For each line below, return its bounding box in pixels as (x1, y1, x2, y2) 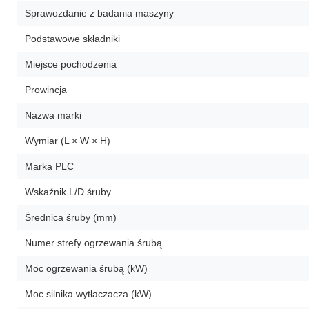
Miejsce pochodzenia (25, 58, 117, 70)
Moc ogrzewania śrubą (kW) (25, 262, 148, 274)
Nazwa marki (25, 109, 81, 121)
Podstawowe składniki (25, 32, 120, 44)
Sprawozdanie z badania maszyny (25, 7, 174, 19)
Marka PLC (25, 160, 74, 172)
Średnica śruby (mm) (25, 211, 117, 223)
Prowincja (25, 83, 67, 95)
